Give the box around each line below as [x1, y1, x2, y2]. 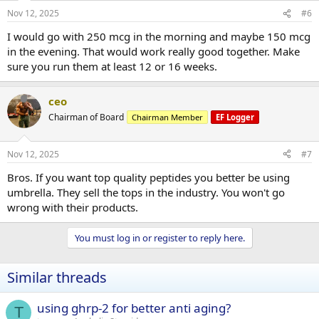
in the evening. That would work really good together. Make [7, 44, 300, 58]
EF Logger [216, 112, 254, 122]
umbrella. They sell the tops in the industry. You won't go [7, 184, 285, 199]
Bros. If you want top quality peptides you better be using [7, 169, 290, 184]
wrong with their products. [7, 199, 138, 214]
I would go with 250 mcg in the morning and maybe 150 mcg [7, 29, 310, 43]
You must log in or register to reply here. [74, 231, 245, 244]
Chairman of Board [48, 111, 124, 123]
